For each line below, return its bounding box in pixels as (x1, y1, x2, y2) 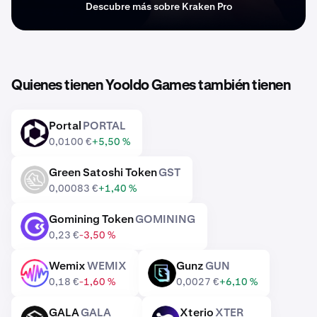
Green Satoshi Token (49, 165, 157, 180)
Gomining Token (49, 212, 134, 226)
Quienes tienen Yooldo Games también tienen (11, 79, 290, 93)
